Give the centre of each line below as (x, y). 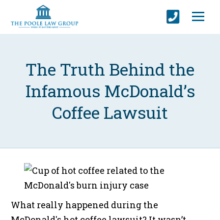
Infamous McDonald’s (110, 91)
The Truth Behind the (110, 69)
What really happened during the (85, 205)
